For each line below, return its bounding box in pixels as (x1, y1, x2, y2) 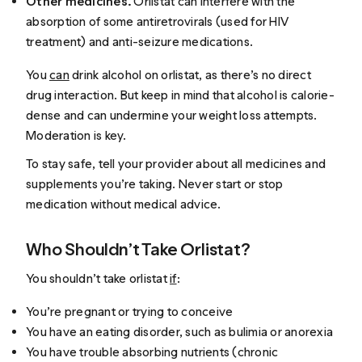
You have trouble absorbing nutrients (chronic (26, 343, 279, 360)
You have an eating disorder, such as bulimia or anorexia (26, 323, 334, 339)
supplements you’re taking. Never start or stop (26, 176, 284, 192)
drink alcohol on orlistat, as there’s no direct (69, 66, 311, 82)
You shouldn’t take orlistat (26, 270, 170, 286)
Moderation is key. (26, 127, 127, 143)
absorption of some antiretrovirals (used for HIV (26, 13, 289, 29)
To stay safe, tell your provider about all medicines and (26, 156, 326, 172)
